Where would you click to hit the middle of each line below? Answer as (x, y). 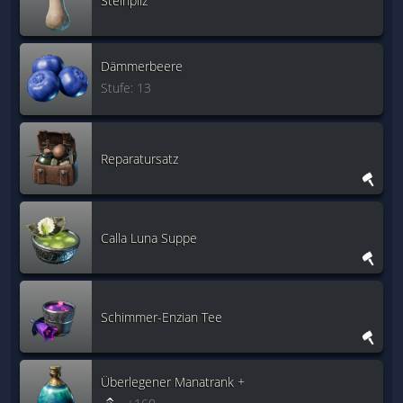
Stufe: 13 (126, 88)
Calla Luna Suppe (149, 237)
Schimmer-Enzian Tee (161, 317)
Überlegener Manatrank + (173, 381)
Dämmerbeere (142, 66)
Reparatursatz (139, 158)
